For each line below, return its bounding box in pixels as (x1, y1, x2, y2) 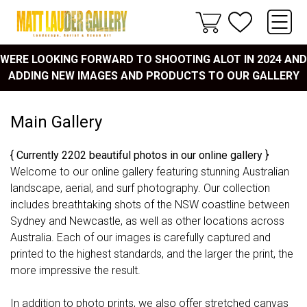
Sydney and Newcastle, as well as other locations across (10, 214, 284, 228)
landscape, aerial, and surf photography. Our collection (10, 182, 270, 195)
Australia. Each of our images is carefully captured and (10, 231, 271, 244)
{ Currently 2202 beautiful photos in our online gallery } (10, 149, 269, 162)
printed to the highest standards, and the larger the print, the (10, 247, 293, 260)
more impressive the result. (10, 264, 140, 277)
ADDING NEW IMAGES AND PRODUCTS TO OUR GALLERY (8, 69, 299, 82)
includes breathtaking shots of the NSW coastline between (10, 198, 290, 211)
